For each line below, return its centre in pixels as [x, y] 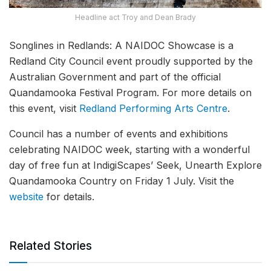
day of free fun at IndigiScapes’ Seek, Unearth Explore [135, 165]
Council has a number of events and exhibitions [119, 133]
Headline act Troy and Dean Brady [135, 17]
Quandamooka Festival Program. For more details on [130, 92]
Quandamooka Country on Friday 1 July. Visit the [122, 181]
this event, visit [44, 108]
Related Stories [51, 246]
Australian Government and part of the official [115, 77]
